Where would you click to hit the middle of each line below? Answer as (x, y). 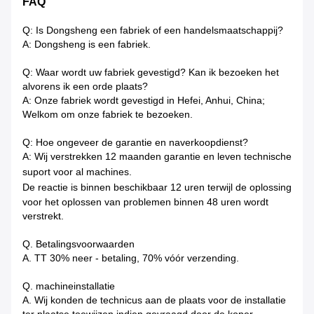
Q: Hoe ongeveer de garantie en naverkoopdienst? (135, 143)
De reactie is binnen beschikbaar (95, 187)
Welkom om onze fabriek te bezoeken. (108, 115)
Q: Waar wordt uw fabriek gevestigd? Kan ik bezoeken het (151, 73)
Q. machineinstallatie (69, 286)
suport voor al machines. (77, 172)
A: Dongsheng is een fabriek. (87, 45)
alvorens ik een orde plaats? (85, 87)
